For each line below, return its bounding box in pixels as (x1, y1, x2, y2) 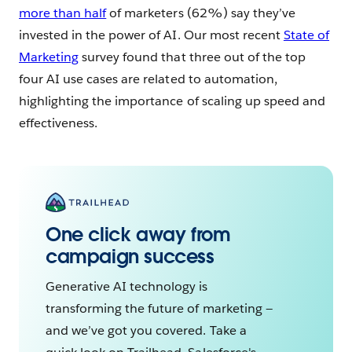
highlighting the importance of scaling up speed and (19, 93, 325, 109)
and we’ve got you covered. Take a (46, 322, 247, 339)
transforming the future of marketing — (46, 300, 273, 317)
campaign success (46, 244, 214, 269)
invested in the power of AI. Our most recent (19, 27, 284, 43)
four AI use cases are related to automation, (19, 71, 277, 87)
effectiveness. (19, 115, 101, 131)
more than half (19, 5, 107, 21)
